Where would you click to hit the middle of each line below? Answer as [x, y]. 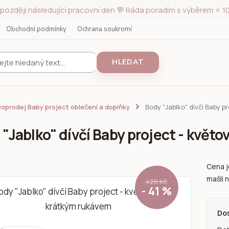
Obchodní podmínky [36, 29]
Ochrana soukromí [105, 29]
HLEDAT [128, 62]
